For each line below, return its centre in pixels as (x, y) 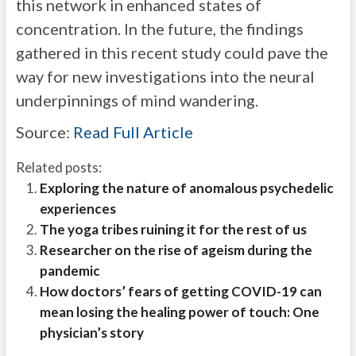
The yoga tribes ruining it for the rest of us (173, 229)
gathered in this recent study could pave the (172, 52)
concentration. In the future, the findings (159, 29)
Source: (44, 132)
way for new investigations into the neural (165, 76)
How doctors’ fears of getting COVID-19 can (180, 291)
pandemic (70, 271)
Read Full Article (133, 132)
